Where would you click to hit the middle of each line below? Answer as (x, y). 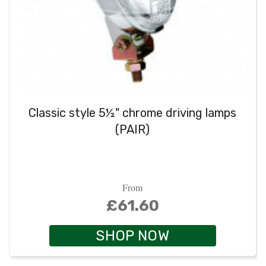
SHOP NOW (133, 235)
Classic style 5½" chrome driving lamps (133, 113)
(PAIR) (133, 130)
